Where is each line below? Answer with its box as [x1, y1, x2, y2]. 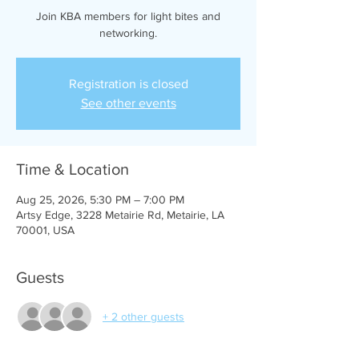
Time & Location [16, 160, 129, 178]
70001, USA [16, 224, 75, 236]
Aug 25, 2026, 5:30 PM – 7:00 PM [16, 193, 184, 206]
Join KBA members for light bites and [36, 10, 220, 22]
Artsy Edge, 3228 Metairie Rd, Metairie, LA [16, 208, 224, 221]
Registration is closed [68, 77, 188, 91]
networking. [99, 26, 157, 39]
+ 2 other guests [103, 309, 184, 323]
